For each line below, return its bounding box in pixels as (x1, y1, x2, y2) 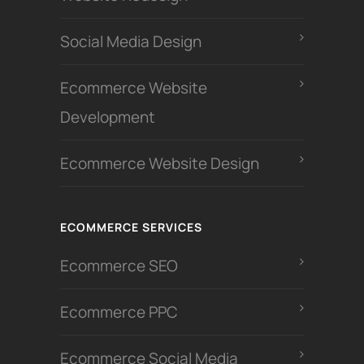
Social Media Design (60, 31, 201, 53)
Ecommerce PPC (60, 301, 181, 323)
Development (60, 106, 155, 128)
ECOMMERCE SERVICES (60, 219, 202, 236)
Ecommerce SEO (60, 255, 178, 277)
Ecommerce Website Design (60, 153, 259, 175)
